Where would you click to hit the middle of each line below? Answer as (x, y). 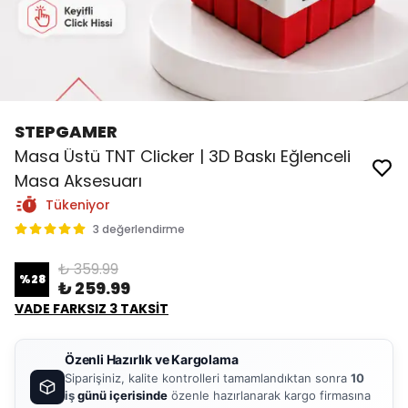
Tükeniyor (78, 205)
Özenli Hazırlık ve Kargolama (152, 359)
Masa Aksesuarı (78, 181)
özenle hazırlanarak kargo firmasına (269, 395)
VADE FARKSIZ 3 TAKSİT (92, 309)
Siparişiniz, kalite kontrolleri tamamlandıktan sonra (208, 378)
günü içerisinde (121, 395)
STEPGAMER (66, 132)
